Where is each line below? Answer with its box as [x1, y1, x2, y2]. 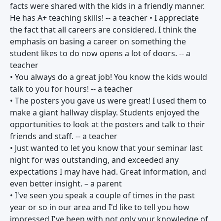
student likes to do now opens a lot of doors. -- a [10, 48, 190, 59]
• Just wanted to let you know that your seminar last [10, 143, 203, 153]
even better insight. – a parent [10, 178, 122, 189]
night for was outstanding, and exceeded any [10, 154, 179, 165]
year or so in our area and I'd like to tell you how [10, 202, 189, 213]
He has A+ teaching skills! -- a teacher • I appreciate [10, 12, 199, 23]
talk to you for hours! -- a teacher [10, 83, 133, 94]
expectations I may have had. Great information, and [10, 166, 206, 177]
